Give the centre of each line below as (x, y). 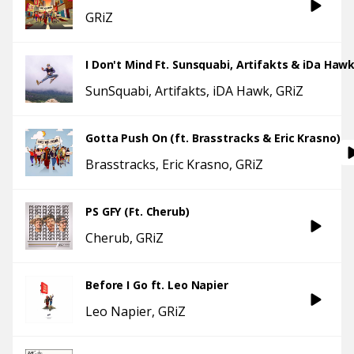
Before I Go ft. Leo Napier (157, 285)
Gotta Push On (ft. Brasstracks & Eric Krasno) (213, 138)
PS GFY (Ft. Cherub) (137, 211)
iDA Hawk (241, 91)
